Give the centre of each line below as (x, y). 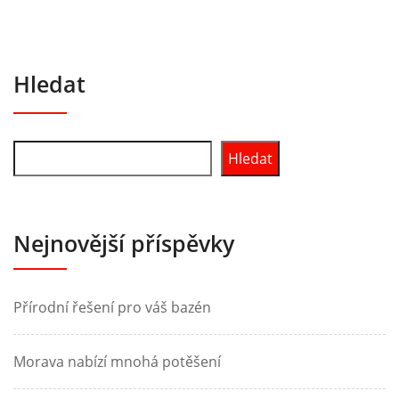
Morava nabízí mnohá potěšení (117, 361)
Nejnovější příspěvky (124, 243)
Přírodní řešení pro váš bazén (112, 307)
